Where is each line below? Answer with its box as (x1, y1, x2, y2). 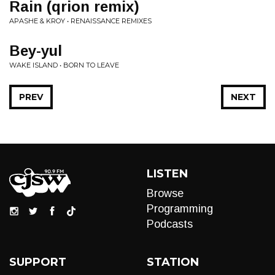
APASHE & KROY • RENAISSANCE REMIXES (9, 17, 152, 25)
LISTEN (147, 167, 188, 180)
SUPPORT (9, 255, 66, 269)
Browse (147, 187, 184, 199)
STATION (147, 255, 199, 269)
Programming (147, 203, 213, 215)
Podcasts (147, 218, 193, 230)
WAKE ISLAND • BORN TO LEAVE (9, 61, 119, 69)
